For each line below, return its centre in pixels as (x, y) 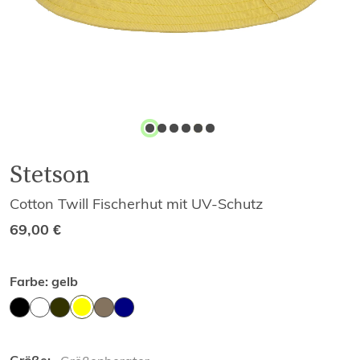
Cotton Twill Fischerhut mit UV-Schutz (136, 204)
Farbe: (29, 282)
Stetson (50, 174)
